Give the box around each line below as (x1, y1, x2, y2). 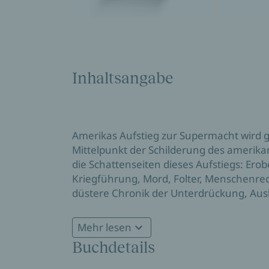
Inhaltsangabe (72, 68, 174, 87)
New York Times (72, 214, 148, 229)
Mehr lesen (77, 220, 131, 235)
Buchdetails (72, 238, 155, 256)
